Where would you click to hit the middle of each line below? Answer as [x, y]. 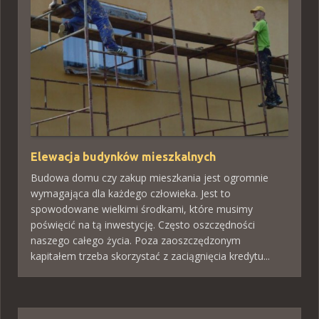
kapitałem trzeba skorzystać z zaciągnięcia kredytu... [150, 256]
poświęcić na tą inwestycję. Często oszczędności [143, 225]
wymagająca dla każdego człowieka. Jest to [131, 194]
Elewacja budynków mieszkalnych [123, 157]
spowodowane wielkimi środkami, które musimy [142, 209]
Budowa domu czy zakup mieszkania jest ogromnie [150, 178]
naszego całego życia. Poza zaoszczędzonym [136, 241]
